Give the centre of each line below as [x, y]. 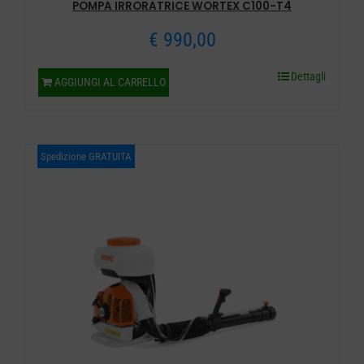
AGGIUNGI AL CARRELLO [110, 82]
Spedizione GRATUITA [86, 157]
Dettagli [309, 77]
